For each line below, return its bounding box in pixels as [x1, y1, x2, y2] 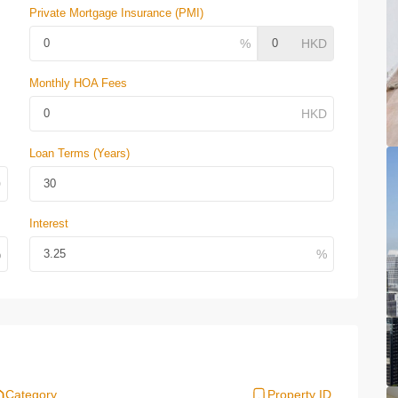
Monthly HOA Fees [29, 76, 127, 90]
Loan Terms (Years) [29, 147, 130, 160]
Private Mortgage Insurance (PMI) [29, 6, 203, 20]
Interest [29, 217, 68, 230]
